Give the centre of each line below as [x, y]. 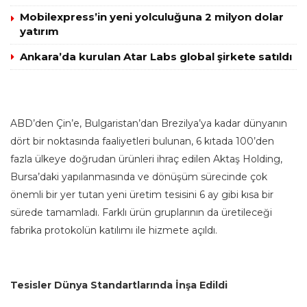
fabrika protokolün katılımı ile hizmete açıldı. [114, 231]
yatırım [39, 32]
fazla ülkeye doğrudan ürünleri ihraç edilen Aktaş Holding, [146, 159]
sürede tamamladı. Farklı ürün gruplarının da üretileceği [141, 213]
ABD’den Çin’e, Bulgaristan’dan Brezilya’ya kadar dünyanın [149, 124]
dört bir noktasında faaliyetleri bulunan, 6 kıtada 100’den [142, 142]
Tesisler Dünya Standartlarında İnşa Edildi [119, 285]
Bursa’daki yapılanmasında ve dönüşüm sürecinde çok [139, 177]
